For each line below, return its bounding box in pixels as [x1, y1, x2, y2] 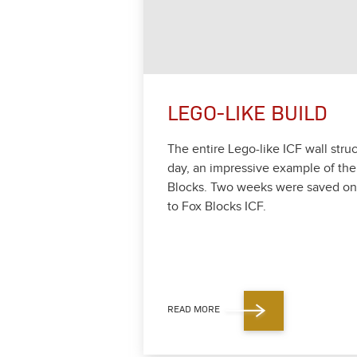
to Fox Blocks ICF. [167, 199, 267, 215]
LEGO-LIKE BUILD [167, 98, 328, 127]
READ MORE [167, 302, 221, 316]
